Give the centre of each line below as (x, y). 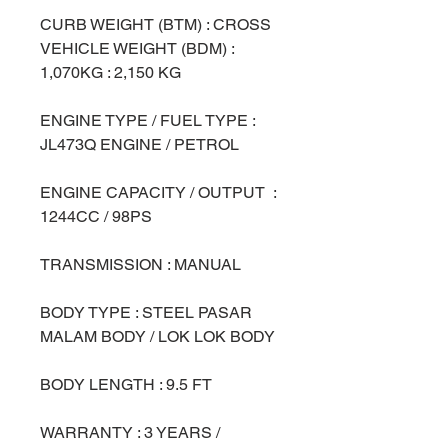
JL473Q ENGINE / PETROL (141, 144)
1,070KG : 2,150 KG (110, 72)
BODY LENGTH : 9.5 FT (126, 384)
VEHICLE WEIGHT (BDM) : (137, 48)
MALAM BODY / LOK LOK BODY (157, 336)
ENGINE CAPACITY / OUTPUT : (158, 192)
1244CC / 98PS (98, 216)
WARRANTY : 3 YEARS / (130, 432)
